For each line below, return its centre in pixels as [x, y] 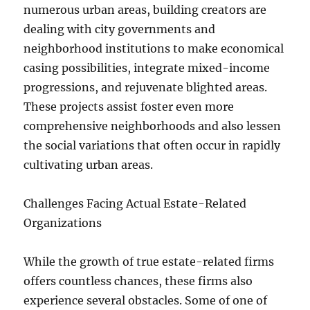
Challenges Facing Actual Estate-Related [135, 203]
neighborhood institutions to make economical [154, 48]
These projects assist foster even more [129, 107]
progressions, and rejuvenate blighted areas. [146, 87]
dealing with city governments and [120, 29]
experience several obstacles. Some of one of [146, 300]
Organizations [63, 223]
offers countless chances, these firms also [138, 281]
